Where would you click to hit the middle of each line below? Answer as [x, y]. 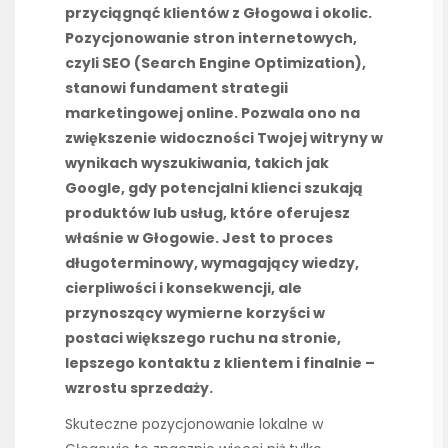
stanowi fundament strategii [176, 88]
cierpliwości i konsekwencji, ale [183, 288]
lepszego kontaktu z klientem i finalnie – [220, 363]
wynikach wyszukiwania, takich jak [197, 163]
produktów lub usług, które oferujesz [207, 213]
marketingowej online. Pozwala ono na [212, 113]
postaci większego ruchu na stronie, [203, 338]
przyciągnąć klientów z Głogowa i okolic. [218, 13]
